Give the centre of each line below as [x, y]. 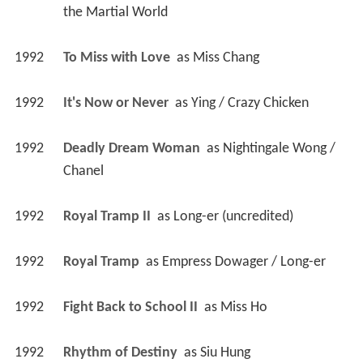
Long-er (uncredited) [233, 216]
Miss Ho [243, 307]
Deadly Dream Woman [133, 148]
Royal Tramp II [108, 216]
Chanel [83, 171]
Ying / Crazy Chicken [250, 103]
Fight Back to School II [132, 307]
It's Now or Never [117, 103]
